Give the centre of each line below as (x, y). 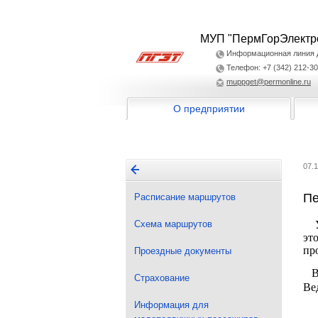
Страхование (162, 278)
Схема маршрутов (173, 224)
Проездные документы (183, 251)
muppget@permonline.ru (269, 82)
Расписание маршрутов (185, 197)
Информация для (171, 305)
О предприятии (209, 109)
